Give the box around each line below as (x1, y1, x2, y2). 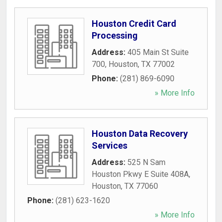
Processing (92, 30, 138, 41)
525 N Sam (127, 158, 166, 167)
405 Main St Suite (127, 48, 189, 57)
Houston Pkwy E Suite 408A (92, 169, 189, 179)
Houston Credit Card (92, 18, 176, 29)
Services (92, 140, 127, 151)
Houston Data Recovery (92, 128, 188, 139)
